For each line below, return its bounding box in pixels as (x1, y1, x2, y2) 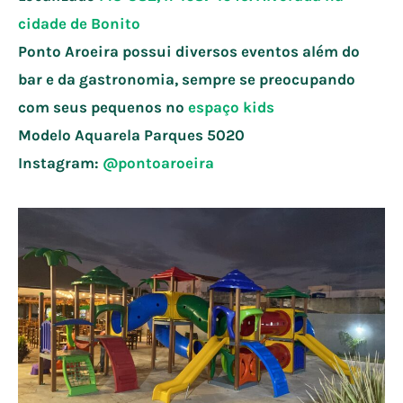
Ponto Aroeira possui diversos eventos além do (18, 41, 360, 60)
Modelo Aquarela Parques (18, 125, 207, 144)
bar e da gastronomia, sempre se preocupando (18, 69, 355, 88)
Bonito (91, 13, 140, 32)
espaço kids (188, 97, 274, 116)
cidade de (18, 13, 91, 32)
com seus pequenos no (18, 97, 188, 116)
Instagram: (18, 153, 103, 172)
